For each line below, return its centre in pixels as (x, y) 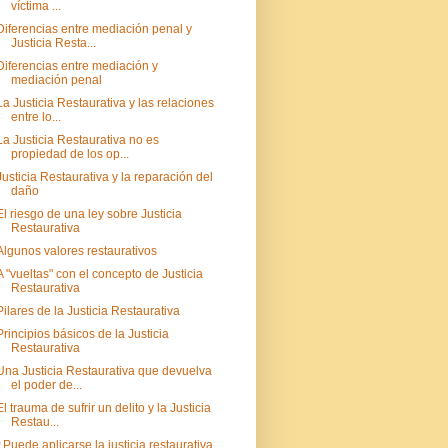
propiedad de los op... (69, 154)
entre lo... (35, 117)
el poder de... (46, 385)
